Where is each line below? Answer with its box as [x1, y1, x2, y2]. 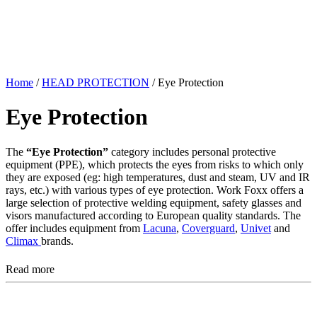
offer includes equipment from [6, 221, 143, 234]
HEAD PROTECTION [42, 76, 149, 88]
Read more [6, 263, 57, 275]
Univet [241, 221, 271, 234]
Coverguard [182, 221, 235, 234]
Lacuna [143, 221, 176, 234]
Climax [6, 234, 41, 247]
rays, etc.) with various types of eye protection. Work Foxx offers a [6, 183, 304, 196]
